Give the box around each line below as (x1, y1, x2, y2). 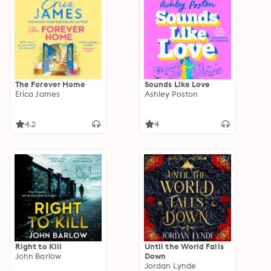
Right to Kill (15, 241, 62, 251)
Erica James (15, 89, 60, 99)
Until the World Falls (145, 241, 224, 251)
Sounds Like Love (145, 79, 211, 89)
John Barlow (15, 251, 61, 261)
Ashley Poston (145, 89, 198, 99)
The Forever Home (15, 79, 86, 89)
